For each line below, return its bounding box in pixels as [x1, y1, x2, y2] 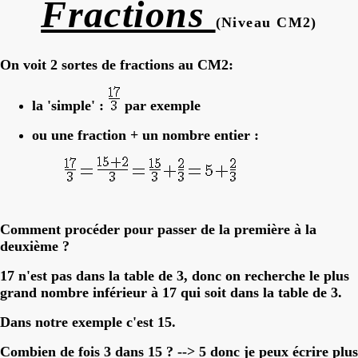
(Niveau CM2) [215, 14, 317, 30]
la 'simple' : [32, 97, 108, 113]
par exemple [121, 97, 201, 113]
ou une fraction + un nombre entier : [32, 126, 259, 143]
